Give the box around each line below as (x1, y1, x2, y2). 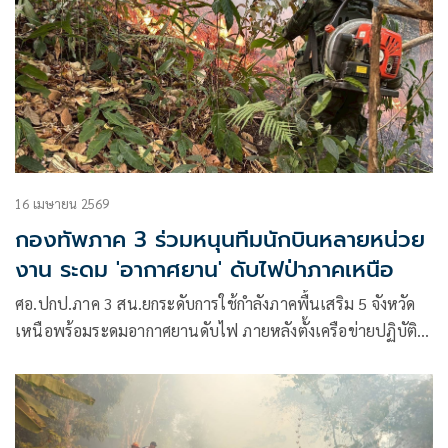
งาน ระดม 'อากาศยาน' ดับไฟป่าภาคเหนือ (15, 252, 394, 286)
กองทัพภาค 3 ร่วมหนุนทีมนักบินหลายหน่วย (15, 222, 425, 256)
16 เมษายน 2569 (15, 194, 110, 212)
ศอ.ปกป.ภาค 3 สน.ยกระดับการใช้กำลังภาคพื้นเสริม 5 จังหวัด (15, 292, 416, 314)
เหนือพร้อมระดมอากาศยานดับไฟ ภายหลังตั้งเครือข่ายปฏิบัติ (15, 319, 417, 341)
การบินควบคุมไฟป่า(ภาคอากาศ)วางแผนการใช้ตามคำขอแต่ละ (15, 346, 429, 368)
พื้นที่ (15, 373, 50, 395)
